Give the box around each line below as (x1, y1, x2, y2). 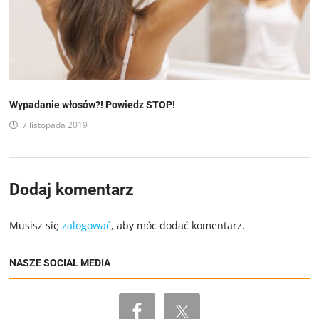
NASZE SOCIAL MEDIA (9, 257, 111, 269)
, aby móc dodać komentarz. (111, 219, 246, 233)
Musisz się (9, 219, 63, 233)
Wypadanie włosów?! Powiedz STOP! (9, 99, 176, 111)
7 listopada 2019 (22, 119, 88, 132)
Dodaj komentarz (9, 180, 135, 200)
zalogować (62, 219, 112, 233)
